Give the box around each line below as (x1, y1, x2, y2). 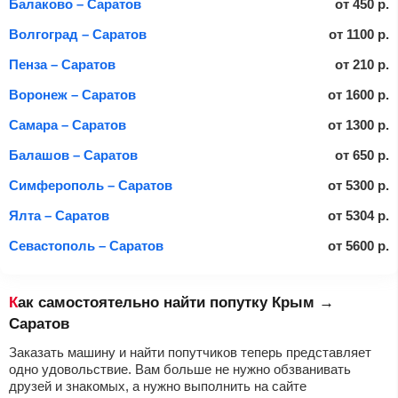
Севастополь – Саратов (9, 238, 163, 253)
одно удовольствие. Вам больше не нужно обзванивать (9, 362, 351, 377)
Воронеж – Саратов (9, 87, 136, 102)
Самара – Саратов (9, 117, 126, 132)
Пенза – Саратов (9, 57, 115, 72)
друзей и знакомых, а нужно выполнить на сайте (9, 378, 306, 394)
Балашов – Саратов (9, 147, 138, 163)
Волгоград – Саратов (9, 27, 147, 42)
